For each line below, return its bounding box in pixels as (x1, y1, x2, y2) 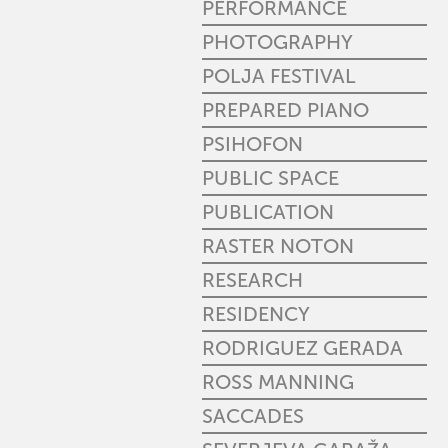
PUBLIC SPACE (202, 166, 339, 190)
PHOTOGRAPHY (202, 30, 353, 54)
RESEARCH (202, 268, 303, 292)
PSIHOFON (202, 132, 303, 156)
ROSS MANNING (202, 370, 354, 394)
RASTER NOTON (202, 234, 354, 258)
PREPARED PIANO (202, 98, 369, 122)
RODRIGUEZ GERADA (202, 336, 403, 360)
